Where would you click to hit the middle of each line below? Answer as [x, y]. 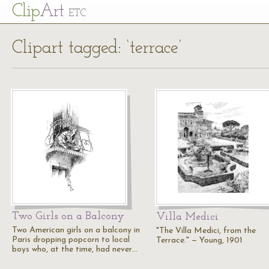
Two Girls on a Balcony [68, 216]
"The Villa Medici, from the [206, 231]
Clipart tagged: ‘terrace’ [97, 48]
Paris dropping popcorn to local [71, 240]
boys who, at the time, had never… [75, 249]
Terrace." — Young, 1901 [199, 240]
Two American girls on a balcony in [76, 230]
